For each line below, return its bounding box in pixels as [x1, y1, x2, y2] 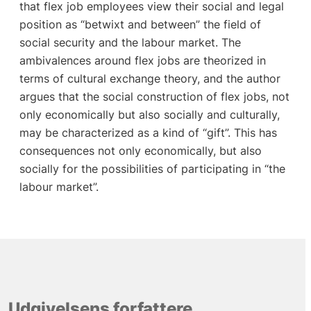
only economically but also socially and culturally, [19, 107, 280, 121]
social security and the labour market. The [19, 35, 241, 49]
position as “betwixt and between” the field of [19, 17, 261, 31]
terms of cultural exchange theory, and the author [19, 71, 280, 85]
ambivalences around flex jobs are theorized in [19, 53, 266, 67]
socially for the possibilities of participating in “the [19, 161, 285, 176]
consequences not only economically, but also [19, 143, 262, 158]
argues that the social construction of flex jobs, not [19, 89, 289, 103]
